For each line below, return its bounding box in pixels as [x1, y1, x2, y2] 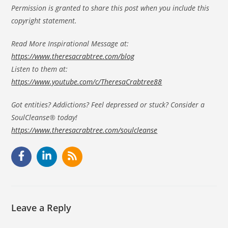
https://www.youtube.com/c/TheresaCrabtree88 [11, 77, 162, 87]
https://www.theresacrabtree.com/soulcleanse [11, 125, 158, 135]
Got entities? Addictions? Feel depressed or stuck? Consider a [11, 100, 205, 110]
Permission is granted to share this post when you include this [11, 3, 210, 13]
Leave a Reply [11, 202, 72, 214]
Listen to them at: [11, 64, 68, 74]
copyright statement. [11, 16, 77, 26]
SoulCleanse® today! [11, 112, 78, 123]
